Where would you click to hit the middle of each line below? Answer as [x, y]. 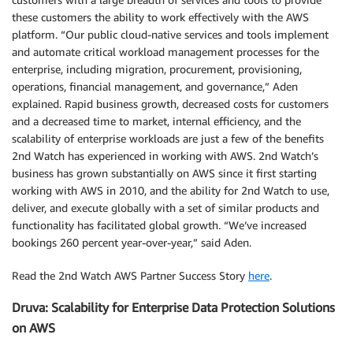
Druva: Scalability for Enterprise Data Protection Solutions [173, 308]
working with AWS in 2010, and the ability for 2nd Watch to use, [171, 190]
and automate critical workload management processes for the [165, 51]
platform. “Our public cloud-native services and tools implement [170, 34]
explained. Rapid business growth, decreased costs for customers [170, 103]
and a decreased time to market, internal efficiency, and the [156, 121]
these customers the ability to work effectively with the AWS [160, 17]
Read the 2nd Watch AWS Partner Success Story [130, 275]
